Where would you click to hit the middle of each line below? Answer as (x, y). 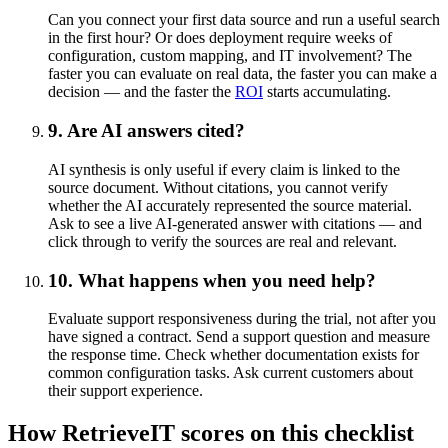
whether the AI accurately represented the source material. (230, 205)
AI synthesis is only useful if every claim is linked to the (224, 169)
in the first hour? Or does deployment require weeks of (220, 38)
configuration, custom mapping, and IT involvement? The (230, 56)
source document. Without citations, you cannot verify (218, 187)
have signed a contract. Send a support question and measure (239, 337)
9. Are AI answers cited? (146, 131)
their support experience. (125, 391)
